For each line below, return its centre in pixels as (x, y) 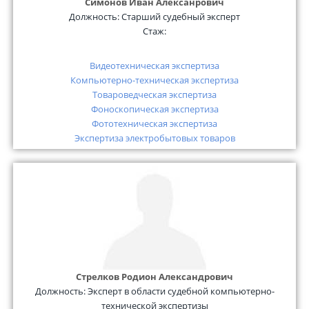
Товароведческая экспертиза (154, 95)
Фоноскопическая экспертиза (154, 109)
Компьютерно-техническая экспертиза (154, 80)
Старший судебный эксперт (181, 17)
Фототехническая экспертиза (154, 124)
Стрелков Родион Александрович (154, 277)
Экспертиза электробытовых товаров (154, 138)
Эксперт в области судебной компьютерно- (181, 291)
